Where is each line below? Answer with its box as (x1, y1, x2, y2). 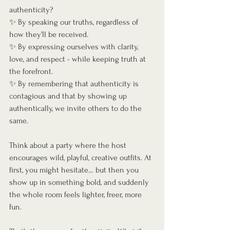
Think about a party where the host (9, 141, 128, 150)
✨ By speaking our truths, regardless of (9, 17, 140, 27)
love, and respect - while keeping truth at (9, 54, 148, 64)
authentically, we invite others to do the (9, 104, 144, 113)
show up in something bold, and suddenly (9, 178, 151, 187)
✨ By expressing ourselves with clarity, (9, 42, 140, 52)
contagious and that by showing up (9, 91, 129, 101)
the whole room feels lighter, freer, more (9, 190, 144, 200)
